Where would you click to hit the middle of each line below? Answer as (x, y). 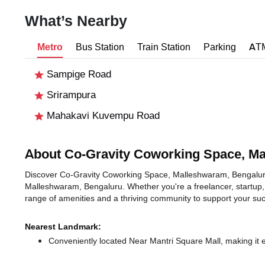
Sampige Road (77, 75)
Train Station (164, 47)
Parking (220, 47)
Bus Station (100, 47)
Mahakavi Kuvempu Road (102, 116)
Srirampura (70, 95)
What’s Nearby (76, 22)
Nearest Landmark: (63, 227)
